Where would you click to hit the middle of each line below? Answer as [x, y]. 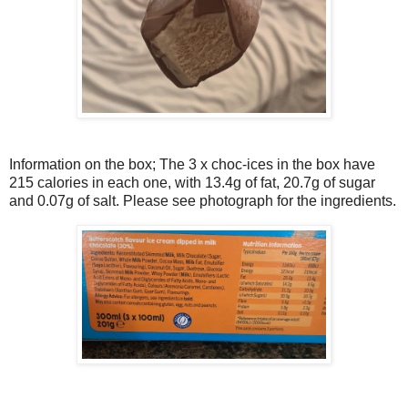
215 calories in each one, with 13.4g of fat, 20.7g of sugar [192, 182]
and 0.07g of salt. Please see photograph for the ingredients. [203, 200]
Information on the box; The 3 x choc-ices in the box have [192, 164]
